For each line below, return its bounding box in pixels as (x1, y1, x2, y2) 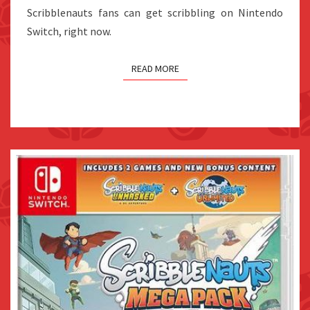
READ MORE (131, 62, 179, 75)
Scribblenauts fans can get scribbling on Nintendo (27, 6, 283, 20)
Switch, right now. (27, 24, 111, 39)
